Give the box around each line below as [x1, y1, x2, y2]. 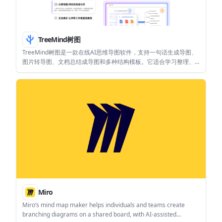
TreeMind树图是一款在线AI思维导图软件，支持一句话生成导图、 [22, 48, 197, 56]
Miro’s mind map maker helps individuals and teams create [22, 201, 185, 210]
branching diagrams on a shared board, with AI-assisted [22, 210, 176, 219]
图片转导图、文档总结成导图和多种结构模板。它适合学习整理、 [22, 57, 195, 66]
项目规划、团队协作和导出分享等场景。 [22, 66, 129, 75]
